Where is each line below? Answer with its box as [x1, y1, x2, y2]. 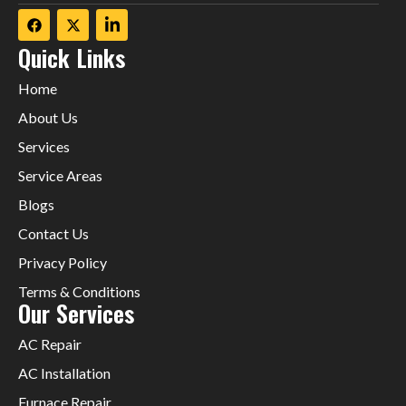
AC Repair [18, 334, 82, 353]
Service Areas [18, 166, 102, 184]
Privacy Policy [18, 253, 107, 271]
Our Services [18, 295, 134, 331]
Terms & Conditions [18, 282, 140, 300]
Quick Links [18, 39, 125, 75]
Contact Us [18, 224, 89, 242]
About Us [18, 108, 78, 126]
